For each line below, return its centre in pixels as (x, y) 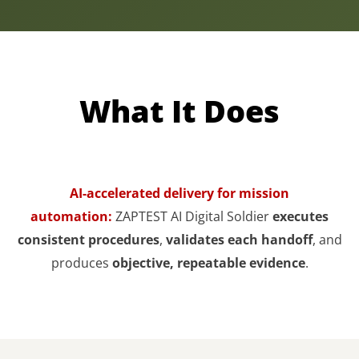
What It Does (179, 111)
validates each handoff (239, 240)
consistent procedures (88, 240)
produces (81, 263)
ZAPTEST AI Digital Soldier (194, 216)
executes (301, 216)
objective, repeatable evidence (208, 263)
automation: (71, 216)
